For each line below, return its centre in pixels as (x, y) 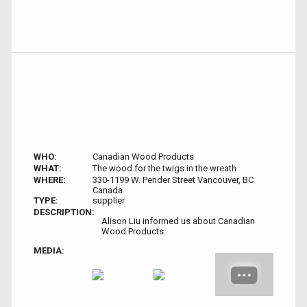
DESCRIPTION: (64, 212)
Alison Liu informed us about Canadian (178, 221)
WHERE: (50, 180)
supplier (108, 201)
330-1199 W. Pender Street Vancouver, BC (173, 180)
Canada (107, 191)
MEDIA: (49, 251)
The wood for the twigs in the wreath (164, 169)
